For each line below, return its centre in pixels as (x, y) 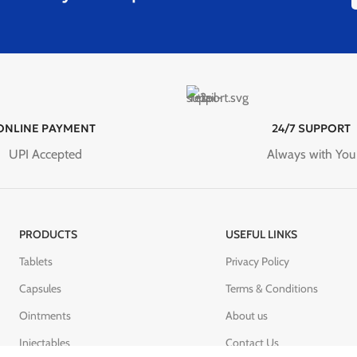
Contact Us (252, 343)
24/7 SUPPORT (312, 128)
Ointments (45, 316)
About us (246, 316)
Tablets (35, 261)
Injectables (44, 343)
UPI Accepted (46, 154)
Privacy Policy (257, 261)
